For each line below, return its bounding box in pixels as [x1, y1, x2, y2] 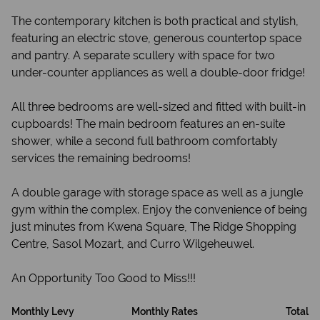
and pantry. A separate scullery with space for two [11, 49, 275, 62]
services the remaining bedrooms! [11, 151, 191, 165]
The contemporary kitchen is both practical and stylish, [11, 14, 299, 28]
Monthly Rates [131, 306, 198, 317]
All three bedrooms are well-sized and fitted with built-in [11, 100, 306, 114]
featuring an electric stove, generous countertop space [11, 31, 301, 45]
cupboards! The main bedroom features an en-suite [11, 117, 285, 131]
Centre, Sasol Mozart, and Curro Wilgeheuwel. [11, 237, 254, 251]
